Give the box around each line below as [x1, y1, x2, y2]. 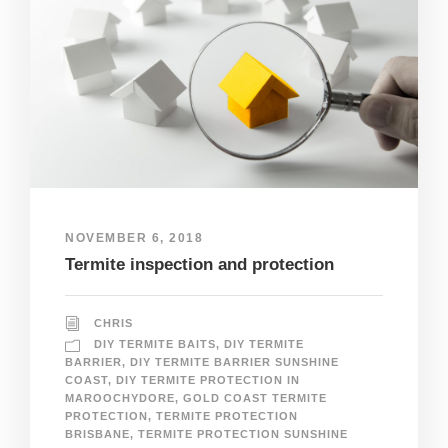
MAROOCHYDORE [65, 392, 175, 405]
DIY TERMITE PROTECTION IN [116, 374, 300, 387]
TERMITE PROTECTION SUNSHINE [138, 428, 348, 441]
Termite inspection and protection [65, 255, 334, 275]
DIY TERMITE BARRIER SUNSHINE [130, 356, 339, 369]
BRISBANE [65, 428, 130, 441]
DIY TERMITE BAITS [94, 338, 216, 351]
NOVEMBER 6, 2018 [65, 231, 203, 246]
